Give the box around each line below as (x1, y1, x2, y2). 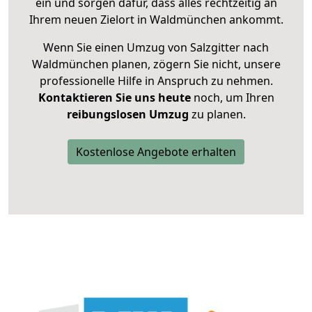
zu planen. (188, 107, 246, 123)
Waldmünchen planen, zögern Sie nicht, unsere (31, 56, 281, 72)
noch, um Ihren (190, 90, 274, 106)
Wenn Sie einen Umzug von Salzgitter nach (43, 40, 269, 56)
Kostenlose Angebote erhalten (76, 144, 236, 160)
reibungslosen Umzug (66, 107, 189, 123)
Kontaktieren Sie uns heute (38, 90, 191, 106)
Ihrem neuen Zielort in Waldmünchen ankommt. (29, 12, 283, 28)
